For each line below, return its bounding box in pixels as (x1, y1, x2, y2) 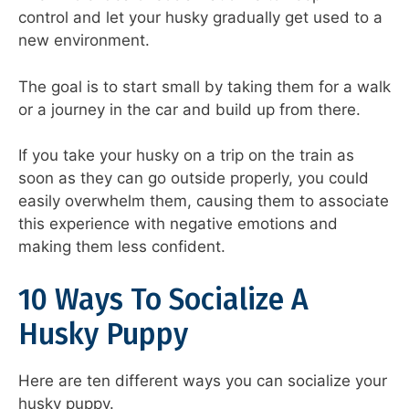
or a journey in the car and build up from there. (18, 100, 361, 119)
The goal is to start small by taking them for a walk (18, 77, 391, 96)
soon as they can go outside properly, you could (18, 169, 369, 188)
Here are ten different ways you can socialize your (18, 371, 387, 390)
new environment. (18, 31, 150, 50)
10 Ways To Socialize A (18, 281, 309, 317)
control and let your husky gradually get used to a (18, 8, 383, 27)
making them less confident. (18, 237, 225, 257)
